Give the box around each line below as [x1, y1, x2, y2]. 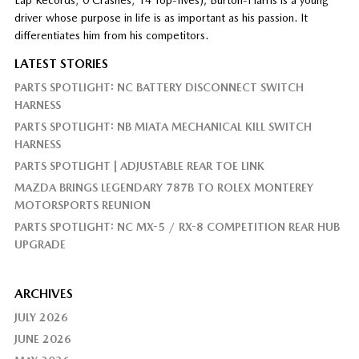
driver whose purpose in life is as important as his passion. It [14, 10, 308, 24]
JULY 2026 [14, 310, 68, 324]
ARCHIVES [14, 285, 73, 301]
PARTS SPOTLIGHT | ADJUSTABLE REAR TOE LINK [14, 159, 264, 172]
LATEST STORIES [14, 55, 108, 71]
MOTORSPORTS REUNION [14, 198, 151, 212]
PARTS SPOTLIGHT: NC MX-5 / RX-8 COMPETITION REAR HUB [14, 220, 340, 233]
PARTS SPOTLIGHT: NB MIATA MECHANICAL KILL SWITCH [14, 119, 312, 133]
